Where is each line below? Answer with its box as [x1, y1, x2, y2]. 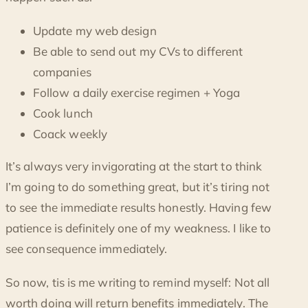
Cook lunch [33, 106, 93, 121]
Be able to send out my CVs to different [33, 44, 243, 59]
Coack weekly [33, 126, 107, 142]
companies [33, 65, 91, 80]
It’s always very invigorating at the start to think [5, 159, 263, 174]
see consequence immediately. [5, 241, 168, 256]
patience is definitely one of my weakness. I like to [5, 221, 272, 236]
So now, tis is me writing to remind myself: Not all [5, 275, 270, 290]
